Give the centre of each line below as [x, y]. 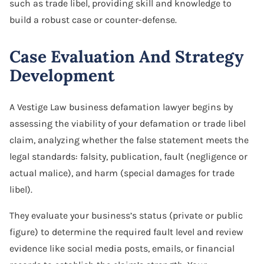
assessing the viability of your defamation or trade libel [128, 123]
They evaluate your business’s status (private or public [126, 215]
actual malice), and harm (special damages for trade [122, 173]
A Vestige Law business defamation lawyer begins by [121, 107]
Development [62, 75]
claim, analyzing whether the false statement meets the [129, 140]
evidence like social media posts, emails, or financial [122, 248]
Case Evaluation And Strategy [126, 56]
